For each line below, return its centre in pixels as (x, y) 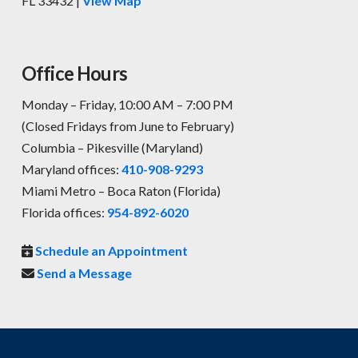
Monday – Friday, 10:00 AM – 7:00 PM (127, 104)
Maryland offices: (71, 169)
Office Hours (74, 73)
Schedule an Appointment (111, 250)
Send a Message (84, 272)
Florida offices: (64, 212)
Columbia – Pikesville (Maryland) (112, 147)
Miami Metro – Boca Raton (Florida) (121, 190)
